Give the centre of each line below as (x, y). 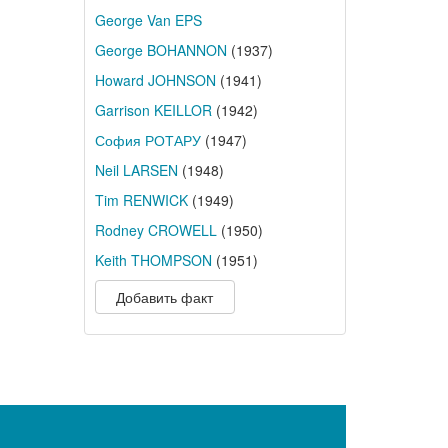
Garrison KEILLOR (153, 110)
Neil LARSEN (136, 170)
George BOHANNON (160, 50)
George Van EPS (148, 20)
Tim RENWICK (141, 200)
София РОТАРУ (147, 140)
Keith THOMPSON (153, 260)
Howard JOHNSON (155, 80)
